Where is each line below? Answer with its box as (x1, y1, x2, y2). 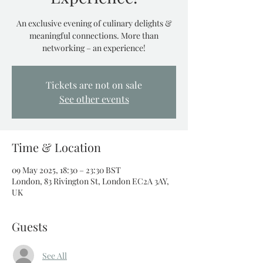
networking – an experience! (42, 42, 146, 53)
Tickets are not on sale (46, 79, 142, 91)
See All (42, 249, 67, 261)
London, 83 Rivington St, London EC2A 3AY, (12, 176, 169, 187)
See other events (59, 93, 129, 105)
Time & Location (12, 139, 101, 155)
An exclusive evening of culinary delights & (16, 18, 172, 29)
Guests (12, 218, 48, 234)
